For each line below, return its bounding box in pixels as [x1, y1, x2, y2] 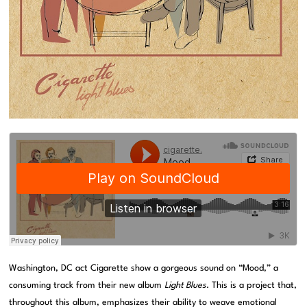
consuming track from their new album [9, 280, 165, 290]
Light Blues [164, 280, 207, 290]
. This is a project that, [206, 280, 297, 290]
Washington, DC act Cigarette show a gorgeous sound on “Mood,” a [9, 263, 279, 273]
